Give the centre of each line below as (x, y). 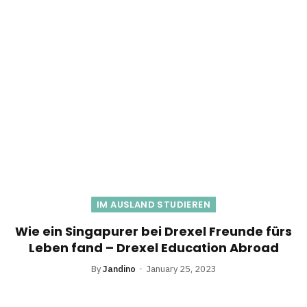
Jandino (119, 269)
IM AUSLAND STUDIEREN (153, 205)
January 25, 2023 (181, 269)
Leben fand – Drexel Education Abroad (153, 248)
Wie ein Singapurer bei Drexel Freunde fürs (153, 232)
